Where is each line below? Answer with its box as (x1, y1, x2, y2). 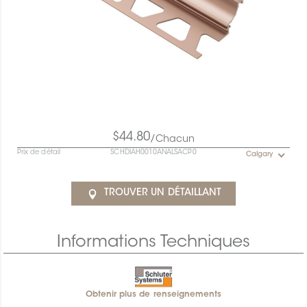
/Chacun (149, 135, 195, 145)
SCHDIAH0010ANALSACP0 (110, 149, 197, 157)
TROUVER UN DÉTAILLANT (103, 188, 222, 199)
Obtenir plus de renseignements (85, 291, 222, 299)
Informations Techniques (56, 234, 251, 251)
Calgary (245, 151, 273, 159)
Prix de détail (17, 149, 60, 157)
